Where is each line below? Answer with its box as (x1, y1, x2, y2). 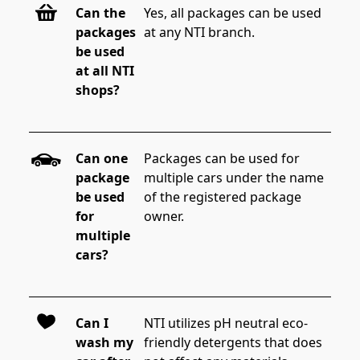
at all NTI (75, 61, 134, 80)
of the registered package (144, 187, 305, 206)
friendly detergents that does (144, 333, 326, 351)
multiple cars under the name (144, 168, 328, 186)
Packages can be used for (144, 149, 304, 167)
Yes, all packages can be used (144, 3, 325, 22)
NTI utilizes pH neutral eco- (144, 313, 309, 332)
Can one (75, 149, 128, 167)
